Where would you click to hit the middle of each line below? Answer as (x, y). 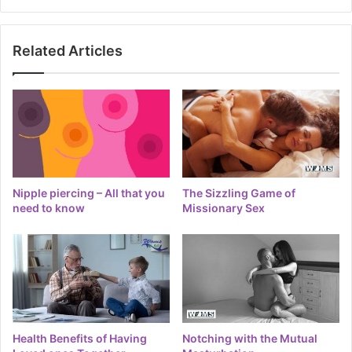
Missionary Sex (224, 208)
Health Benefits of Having (80, 339)
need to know (49, 208)
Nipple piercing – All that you (89, 193)
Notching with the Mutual (250, 339)
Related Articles (68, 50)
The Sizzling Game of (239, 193)
